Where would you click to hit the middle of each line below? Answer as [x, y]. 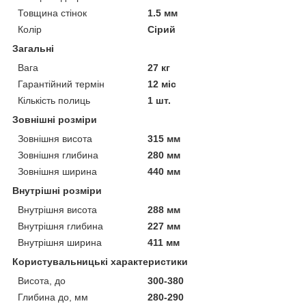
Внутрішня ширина [60, 242]
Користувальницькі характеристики [100, 261]
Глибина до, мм [53, 297]
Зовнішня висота [55, 138]
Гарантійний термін [61, 84]
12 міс [162, 84]
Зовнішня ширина [57, 171]
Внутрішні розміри [57, 190]
